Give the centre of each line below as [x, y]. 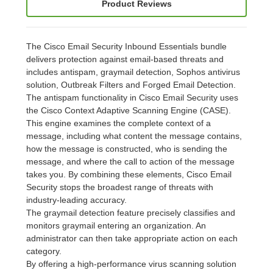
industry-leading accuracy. [77, 200]
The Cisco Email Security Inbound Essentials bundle [127, 46]
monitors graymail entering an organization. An [116, 225]
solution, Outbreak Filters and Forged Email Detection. [131, 84]
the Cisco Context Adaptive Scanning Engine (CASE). [129, 110]
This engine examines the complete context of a [119, 123]
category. [44, 251]
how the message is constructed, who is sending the [127, 148]
